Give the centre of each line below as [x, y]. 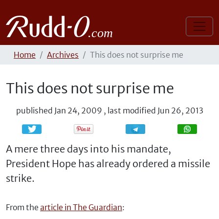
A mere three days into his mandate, [88, 149]
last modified [131, 110]
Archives [63, 55]
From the [23, 207]
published [34, 110]
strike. [20, 178]
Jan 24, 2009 [78, 110]
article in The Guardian [81, 207]
